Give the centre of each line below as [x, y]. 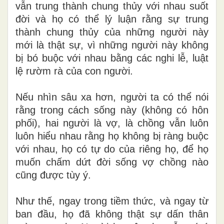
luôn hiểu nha [46, 136]
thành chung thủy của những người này [112, 32]
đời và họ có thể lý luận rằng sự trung [112, 19]
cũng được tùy [48, 175]
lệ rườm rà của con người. [74, 71]
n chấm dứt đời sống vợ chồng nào [122, 162]
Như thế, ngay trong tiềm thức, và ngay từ [112, 201]
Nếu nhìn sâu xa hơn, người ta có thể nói [112, 97]
